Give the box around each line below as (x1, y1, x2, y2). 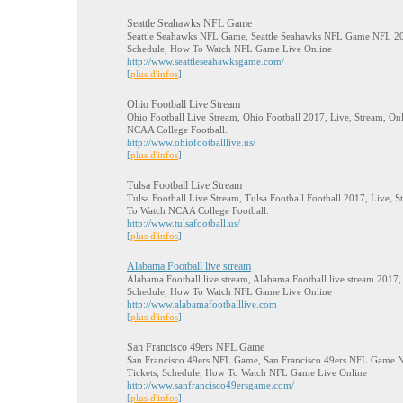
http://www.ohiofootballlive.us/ (127, 137, 255, 148)
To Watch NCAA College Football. (127, 205, 269, 216)
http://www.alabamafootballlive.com (127, 299, 277, 309)
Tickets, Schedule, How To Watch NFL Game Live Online (127, 367, 367, 378)
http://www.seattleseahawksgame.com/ (127, 56, 284, 67)
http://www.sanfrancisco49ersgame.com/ (127, 380, 294, 390)
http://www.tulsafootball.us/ (127, 218, 240, 228)
